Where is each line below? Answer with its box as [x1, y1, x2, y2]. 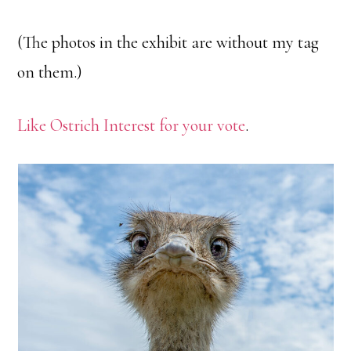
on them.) [17, 62, 83, 82]
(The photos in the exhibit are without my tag [17, 32, 320, 52]
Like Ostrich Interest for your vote [17, 115, 246, 136]
